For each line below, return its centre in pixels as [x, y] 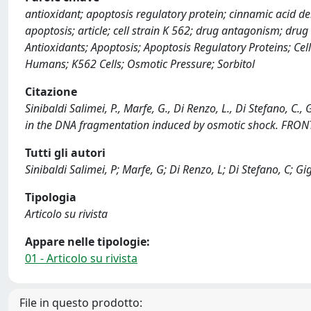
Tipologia [51, 197]
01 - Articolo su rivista [81, 258]
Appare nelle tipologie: [87, 242]
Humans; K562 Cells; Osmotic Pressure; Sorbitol [140, 64]
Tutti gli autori [65, 153]
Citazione [51, 92]
